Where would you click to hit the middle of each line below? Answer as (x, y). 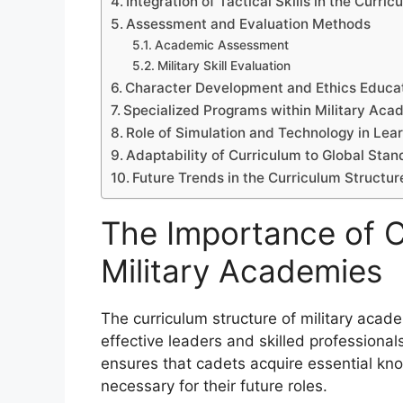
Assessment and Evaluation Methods (249, 24)
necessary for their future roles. (214, 386)
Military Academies (242, 271)
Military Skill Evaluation (224, 66)
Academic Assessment (221, 45)
